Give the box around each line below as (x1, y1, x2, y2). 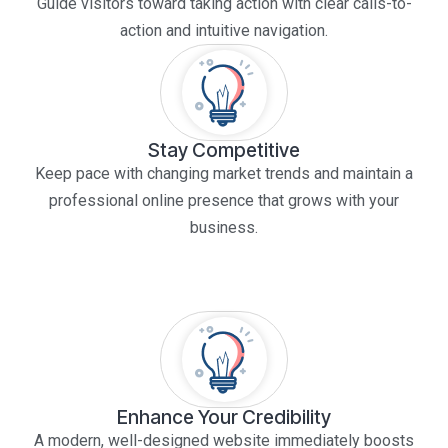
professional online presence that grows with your (49, 190, 399, 210)
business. (190, 217, 258, 237)
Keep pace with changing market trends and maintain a (35, 163, 413, 183)
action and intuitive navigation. (120, 20, 328, 40)
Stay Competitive (148, 137, 300, 162)
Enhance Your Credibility (117, 404, 331, 429)
